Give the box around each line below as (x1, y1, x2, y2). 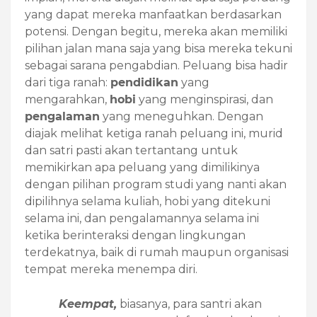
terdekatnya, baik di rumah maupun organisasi (25, 246, 289, 260)
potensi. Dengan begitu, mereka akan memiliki (25, 25, 287, 39)
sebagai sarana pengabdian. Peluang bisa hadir (25, 59, 288, 73)
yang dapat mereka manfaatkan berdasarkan (25, 8, 282, 22)
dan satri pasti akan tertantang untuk (25, 144, 238, 158)
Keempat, (59, 297, 117, 311)
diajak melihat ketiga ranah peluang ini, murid (25, 127, 283, 141)
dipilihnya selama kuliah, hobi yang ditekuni (25, 195, 270, 209)
